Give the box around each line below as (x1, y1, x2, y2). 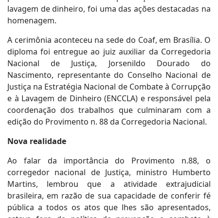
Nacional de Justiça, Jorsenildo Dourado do (7, 58, 211, 69)
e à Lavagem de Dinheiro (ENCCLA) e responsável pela (7, 93, 211, 104)
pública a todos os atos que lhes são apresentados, (7, 202, 211, 213)
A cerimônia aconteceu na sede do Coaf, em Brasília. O (7, 35, 211, 45)
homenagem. (7, 15, 56, 26)
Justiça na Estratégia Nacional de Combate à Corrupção (7, 81, 211, 92)
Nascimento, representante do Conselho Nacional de (7, 70, 211, 80)
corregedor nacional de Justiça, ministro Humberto (7, 167, 211, 178)
